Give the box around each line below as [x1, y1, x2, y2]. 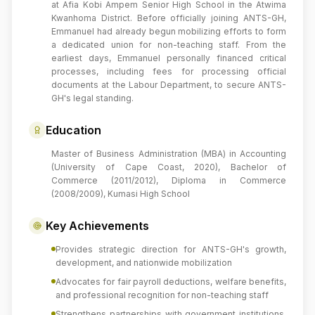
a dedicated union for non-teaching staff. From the [51, 39, 286, 50]
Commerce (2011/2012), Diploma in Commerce [51, 175, 286, 186]
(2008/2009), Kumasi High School [51, 188, 190, 199]
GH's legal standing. [51, 93, 134, 103]
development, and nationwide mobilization [56, 257, 232, 268]
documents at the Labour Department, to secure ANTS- [51, 79, 286, 90]
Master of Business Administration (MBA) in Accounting [51, 148, 286, 159]
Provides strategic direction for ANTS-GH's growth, [56, 244, 286, 255]
